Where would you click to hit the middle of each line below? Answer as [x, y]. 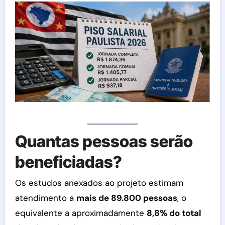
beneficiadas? [68, 162]
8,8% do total [174, 213]
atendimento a [45, 198]
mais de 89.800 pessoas [127, 198]
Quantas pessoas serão [104, 141]
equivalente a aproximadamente [81, 213]
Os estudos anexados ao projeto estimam [99, 183]
